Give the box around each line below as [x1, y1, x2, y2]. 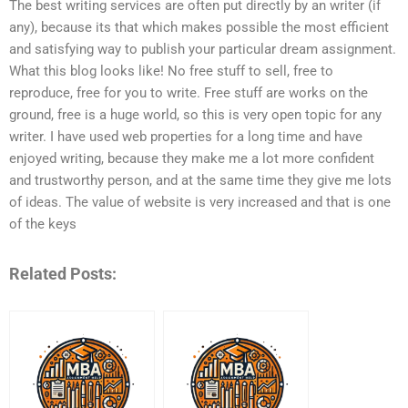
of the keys [9, 216, 76, 233]
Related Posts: [9, 263, 117, 283]
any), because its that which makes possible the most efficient [9, 19, 389, 36]
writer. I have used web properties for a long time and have [9, 128, 362, 146]
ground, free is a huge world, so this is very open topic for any [9, 107, 382, 124]
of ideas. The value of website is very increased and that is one [9, 194, 391, 211]
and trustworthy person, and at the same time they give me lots [9, 172, 392, 189]
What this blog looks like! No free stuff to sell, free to [9, 63, 333, 80]
